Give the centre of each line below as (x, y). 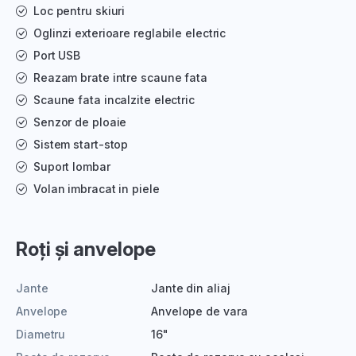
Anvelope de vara (199, 311)
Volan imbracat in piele (96, 188)
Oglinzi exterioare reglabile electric (130, 33)
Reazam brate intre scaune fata (120, 77)
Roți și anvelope (86, 249)
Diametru (41, 334)
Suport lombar (72, 166)
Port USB (57, 55)
